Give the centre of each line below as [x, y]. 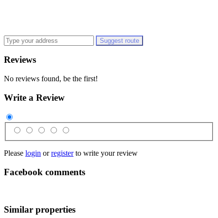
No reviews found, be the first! [51, 79]
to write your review [106, 153]
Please [15, 153]
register [62, 153]
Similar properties [40, 210]
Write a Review [34, 97]
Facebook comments [45, 172]
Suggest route [119, 40]
